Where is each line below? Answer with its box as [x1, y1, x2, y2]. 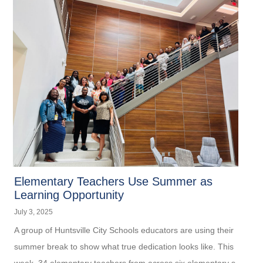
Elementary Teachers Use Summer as [14, 174, 213, 188]
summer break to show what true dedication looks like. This [14, 241, 234, 251]
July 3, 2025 [14, 207, 53, 216]
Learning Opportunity [14, 188, 124, 201]
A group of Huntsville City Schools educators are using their [14, 225, 234, 235]
